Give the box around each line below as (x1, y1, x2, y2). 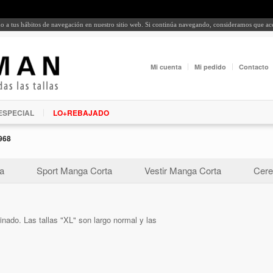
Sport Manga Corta (37, 163, 112, 177)
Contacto (239, 62, 269, 72)
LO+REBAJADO (53, 107, 109, 118)
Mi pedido (194, 62, 226, 72)
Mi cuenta (151, 62, 182, 72)
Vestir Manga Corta (144, 163, 221, 177)
